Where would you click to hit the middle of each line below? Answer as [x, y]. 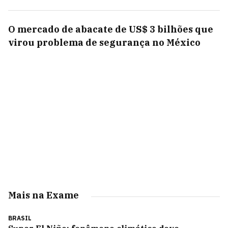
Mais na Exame [44, 195]
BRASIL [20, 218]
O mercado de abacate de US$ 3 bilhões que [111, 29]
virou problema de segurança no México [104, 42]
